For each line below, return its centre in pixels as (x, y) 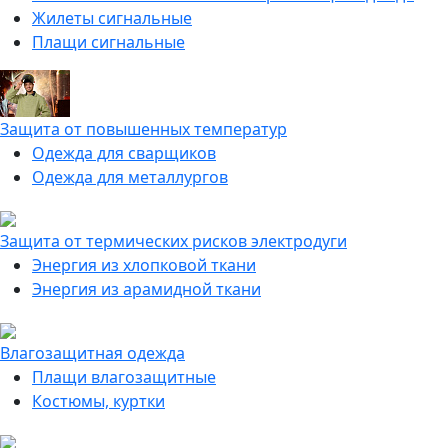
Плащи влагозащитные (124, 377)
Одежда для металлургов (130, 177)
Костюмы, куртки (98, 401)
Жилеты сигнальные (112, 18)
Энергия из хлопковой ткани (144, 265)
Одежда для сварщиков (124, 153)
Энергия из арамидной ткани (146, 289)
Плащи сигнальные (108, 42)
